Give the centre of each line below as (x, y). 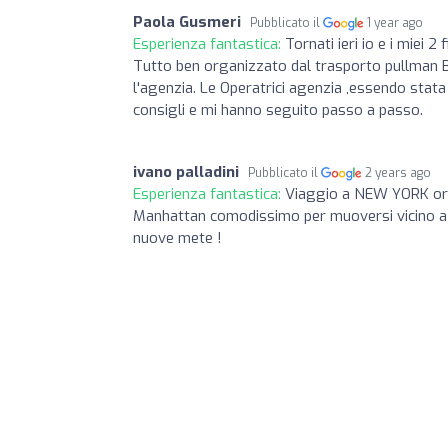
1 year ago (395, 22)
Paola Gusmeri (187, 21)
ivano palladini (186, 171)
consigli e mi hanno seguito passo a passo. (278, 109)
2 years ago (398, 172)
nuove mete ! (177, 237)
